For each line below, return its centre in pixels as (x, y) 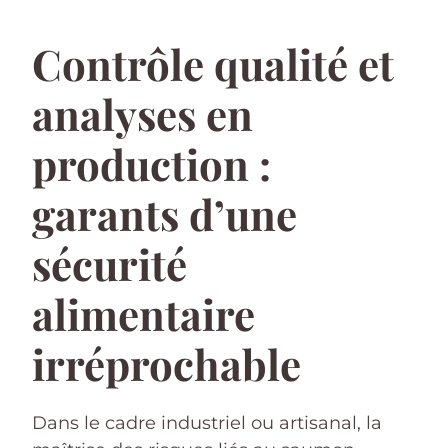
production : (151, 163)
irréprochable (166, 363)
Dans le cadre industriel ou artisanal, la (207, 422)
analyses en (142, 113)
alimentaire (143, 313)
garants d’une (164, 213)
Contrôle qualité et (213, 63)
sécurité (109, 263)
